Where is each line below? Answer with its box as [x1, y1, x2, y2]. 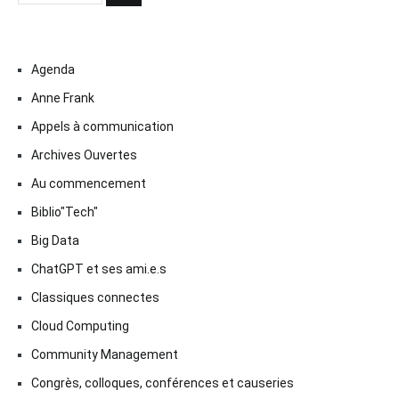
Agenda [31, 61, 75, 77]
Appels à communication [31, 118, 174, 134]
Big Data [31, 232, 79, 248]
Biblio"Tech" [31, 204, 98, 219]
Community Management [31, 346, 178, 362]
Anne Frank [31, 90, 94, 105]
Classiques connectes [31, 289, 159, 305]
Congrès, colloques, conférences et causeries [31, 375, 294, 390]
